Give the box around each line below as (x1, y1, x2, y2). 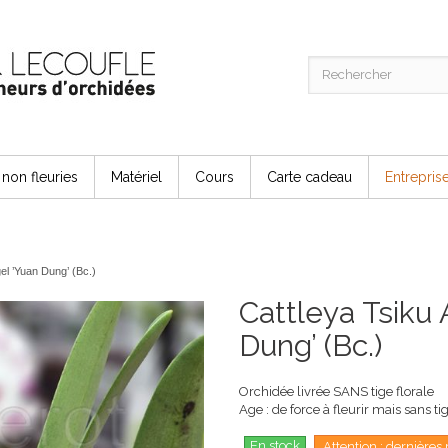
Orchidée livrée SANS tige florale (239, 384, 434, 399)
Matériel (111, 169, 162, 185)
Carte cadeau (267, 169, 352, 185)
